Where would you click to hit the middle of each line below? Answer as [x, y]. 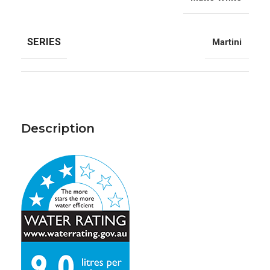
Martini [227, 42]
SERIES [44, 42]
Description [58, 129]
